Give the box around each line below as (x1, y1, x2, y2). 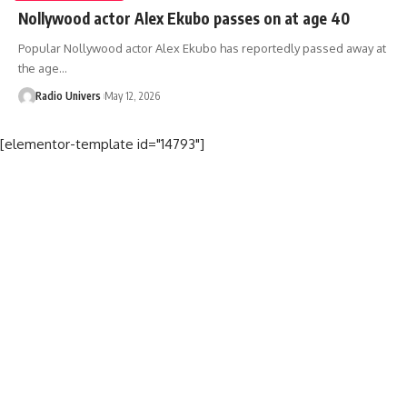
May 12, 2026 (104, 88, 160, 103)
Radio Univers (35, 88, 101, 103)
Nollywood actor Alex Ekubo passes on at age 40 (18, 7, 350, 28)
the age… (18, 60, 67, 75)
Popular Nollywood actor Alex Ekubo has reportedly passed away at (18, 40, 386, 55)
